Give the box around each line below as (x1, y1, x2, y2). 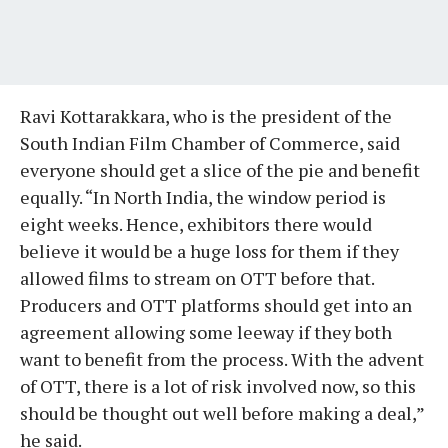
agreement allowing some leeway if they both (20, 319, 392, 344)
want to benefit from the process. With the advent (20, 346, 424, 371)
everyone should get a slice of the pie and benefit (20, 157, 420, 182)
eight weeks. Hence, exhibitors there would (20, 211, 372, 236)
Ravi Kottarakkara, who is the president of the (20, 103, 392, 128)
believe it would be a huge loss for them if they (20, 238, 399, 263)
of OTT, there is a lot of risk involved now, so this (20, 373, 416, 398)
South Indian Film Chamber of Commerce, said (20, 130, 400, 155)
